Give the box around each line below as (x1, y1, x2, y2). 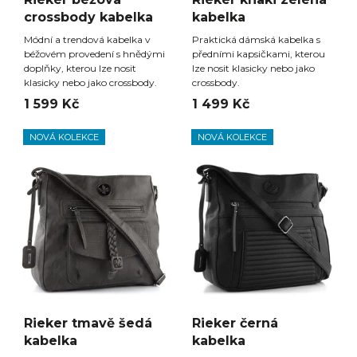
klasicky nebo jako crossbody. (24, 76, 157, 89)
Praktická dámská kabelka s (192, 33, 320, 46)
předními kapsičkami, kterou (192, 48, 325, 61)
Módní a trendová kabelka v (24, 33, 151, 46)
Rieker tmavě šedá (24, 316, 152, 331)
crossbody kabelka (24, 10, 153, 25)
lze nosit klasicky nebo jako (192, 62, 315, 75)
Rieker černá (192, 316, 278, 331)
